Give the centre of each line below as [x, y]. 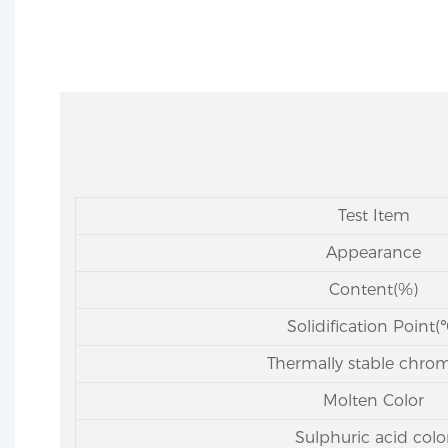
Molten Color [373, 400]
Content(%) [373, 289]
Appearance [373, 252]
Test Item [373, 215]
